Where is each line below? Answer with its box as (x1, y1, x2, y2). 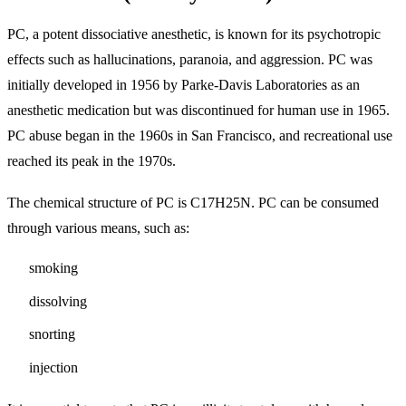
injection (29, 360, 78, 376)
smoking (29, 259, 78, 275)
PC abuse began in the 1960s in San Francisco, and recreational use (7, 128, 392, 144)
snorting (29, 326, 75, 343)
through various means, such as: (7, 219, 189, 236)
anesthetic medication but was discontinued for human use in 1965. (7, 102, 390, 119)
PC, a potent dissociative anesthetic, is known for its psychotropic (7, 26, 381, 43)
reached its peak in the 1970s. (7, 153, 176, 169)
